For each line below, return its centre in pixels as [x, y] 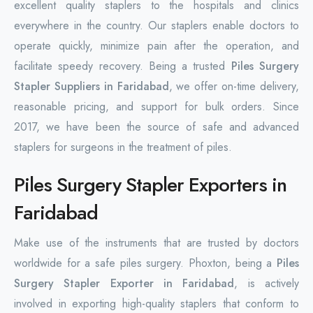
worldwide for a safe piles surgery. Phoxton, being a [145, 263]
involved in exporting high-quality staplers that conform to [156, 303]
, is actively [267, 283]
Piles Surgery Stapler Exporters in [150, 184]
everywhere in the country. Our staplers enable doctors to [156, 25]
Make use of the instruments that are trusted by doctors [156, 242]
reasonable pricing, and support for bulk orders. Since [156, 106]
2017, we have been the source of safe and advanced [156, 126]
